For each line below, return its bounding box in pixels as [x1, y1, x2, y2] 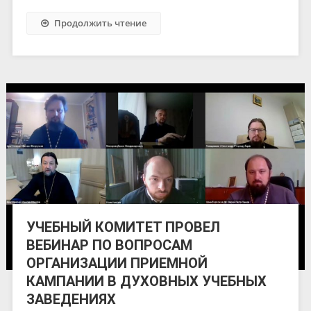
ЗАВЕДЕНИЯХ [26, 290, 116, 308]
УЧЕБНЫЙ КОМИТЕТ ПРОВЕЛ [26, 218, 220, 235]
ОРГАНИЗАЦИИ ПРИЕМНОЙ [26, 254, 208, 271]
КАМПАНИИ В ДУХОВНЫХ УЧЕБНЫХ [26, 272, 267, 289]
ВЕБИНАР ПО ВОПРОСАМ [26, 236, 192, 253]
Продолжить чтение [53, 16, 146, 29]
